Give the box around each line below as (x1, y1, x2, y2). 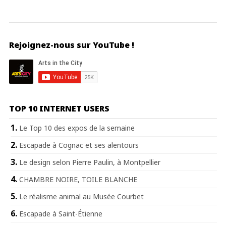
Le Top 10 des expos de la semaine (19, 123, 135, 133)
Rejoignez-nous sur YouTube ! (9, 39, 134, 50)
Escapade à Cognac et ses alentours (19, 140, 139, 150)
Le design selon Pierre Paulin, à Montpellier (19, 157, 160, 167)
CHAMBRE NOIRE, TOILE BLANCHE (19, 174, 137, 184)
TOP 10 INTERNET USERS (9, 102, 109, 114)
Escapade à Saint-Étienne (19, 208, 102, 218)
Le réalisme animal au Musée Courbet (19, 191, 144, 201)
